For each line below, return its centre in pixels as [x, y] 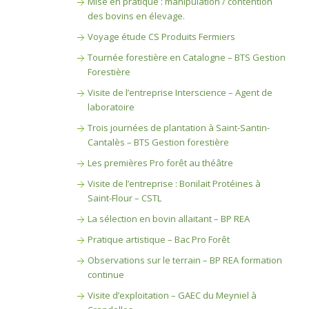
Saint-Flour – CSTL [124, 198]
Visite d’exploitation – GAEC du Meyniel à [172, 295]
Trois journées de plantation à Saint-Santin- [178, 128]
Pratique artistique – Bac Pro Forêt [158, 239]
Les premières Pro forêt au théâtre [160, 163]
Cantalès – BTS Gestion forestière [158, 142]
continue [106, 275]
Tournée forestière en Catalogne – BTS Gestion [186, 57]
